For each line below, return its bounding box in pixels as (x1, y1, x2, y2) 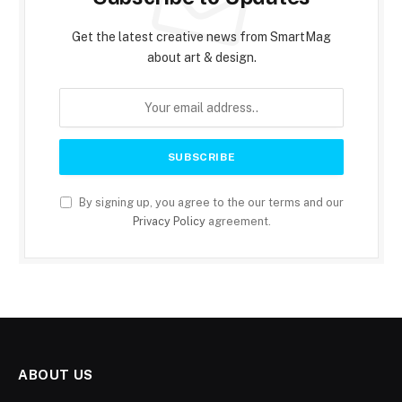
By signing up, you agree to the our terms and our (75, 196, 344, 210)
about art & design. (146, 50, 257, 66)
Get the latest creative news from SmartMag (72, 30, 331, 45)
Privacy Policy (132, 214, 205, 229)
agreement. (205, 214, 271, 229)
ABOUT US (18, 367, 93, 383)
